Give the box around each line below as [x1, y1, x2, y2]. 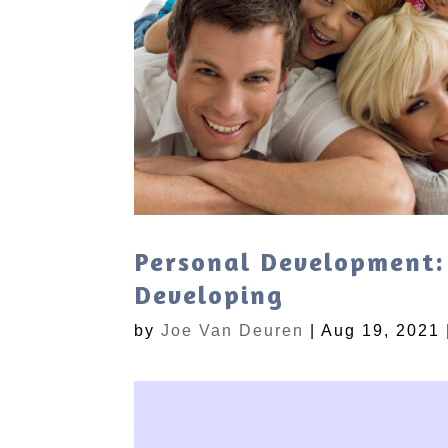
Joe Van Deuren [161, 321, 305, 339]
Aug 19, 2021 [321, 321, 441, 339]
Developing [134, 278, 285, 310]
